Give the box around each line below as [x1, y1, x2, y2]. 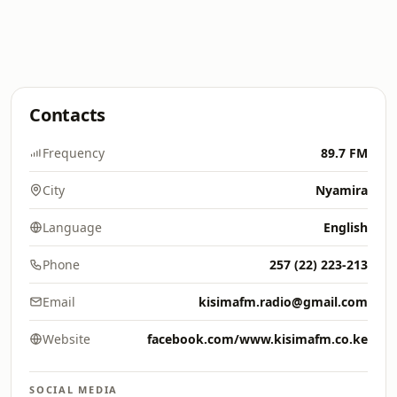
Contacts [29, 103, 106, 127]
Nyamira [315, 182, 368, 198]
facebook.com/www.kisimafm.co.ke [147, 331, 368, 347]
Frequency [43, 144, 105, 161]
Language [43, 219, 102, 236]
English [323, 219, 368, 236]
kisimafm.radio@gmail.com [198, 293, 368, 310]
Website [43, 331, 90, 347]
